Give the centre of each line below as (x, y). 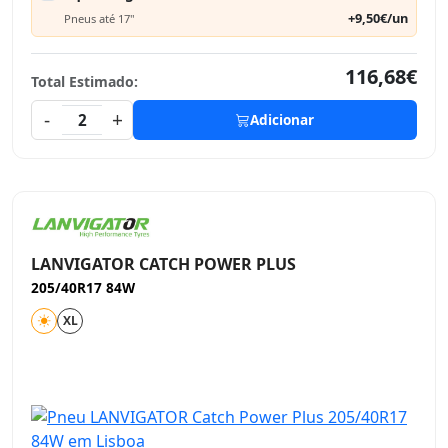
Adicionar (282, 119)
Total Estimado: (84, 81)
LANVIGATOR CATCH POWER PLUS (163, 264)
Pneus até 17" (99, 18)
